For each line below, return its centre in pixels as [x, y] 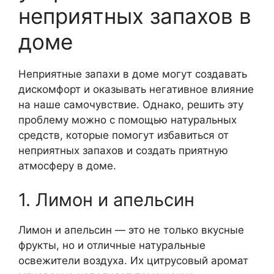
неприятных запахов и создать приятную [123, 150]
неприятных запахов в [135, 16]
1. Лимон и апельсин [106, 199]
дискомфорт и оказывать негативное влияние [136, 89]
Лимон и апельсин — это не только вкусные [131, 230]
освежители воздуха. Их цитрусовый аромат [133, 260]
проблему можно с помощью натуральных [128, 120]
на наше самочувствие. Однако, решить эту [131, 105]
